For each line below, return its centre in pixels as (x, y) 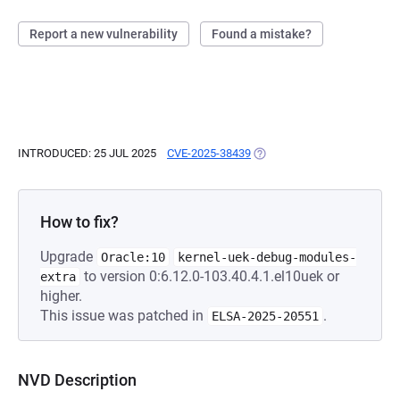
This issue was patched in (124, 316)
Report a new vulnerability (104, 34)
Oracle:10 (133, 257)
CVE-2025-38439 (209, 153)
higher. (61, 296)
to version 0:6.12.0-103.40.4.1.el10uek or (210, 276)
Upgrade (68, 257)
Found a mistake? (262, 34)
